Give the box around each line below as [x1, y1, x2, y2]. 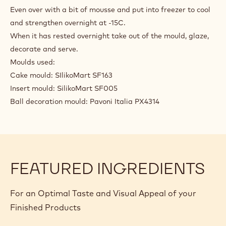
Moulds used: [10, 57, 55, 67]
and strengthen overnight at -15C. [10, 18, 126, 27]
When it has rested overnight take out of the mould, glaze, [10, 31, 209, 40]
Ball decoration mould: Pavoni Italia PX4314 [10, 96, 159, 106]
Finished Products [10, 202, 81, 212]
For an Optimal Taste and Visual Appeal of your [10, 188, 196, 198]
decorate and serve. [10, 44, 78, 53]
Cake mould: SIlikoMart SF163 [10, 70, 112, 80]
